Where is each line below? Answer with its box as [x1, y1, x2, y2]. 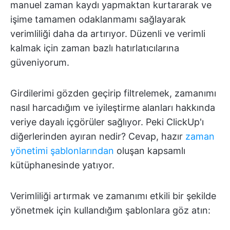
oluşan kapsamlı [114, 145, 185, 157]
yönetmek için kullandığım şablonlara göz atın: [10, 205, 210, 216]
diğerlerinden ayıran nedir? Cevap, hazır [10, 131, 185, 142]
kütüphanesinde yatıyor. [10, 160, 114, 171]
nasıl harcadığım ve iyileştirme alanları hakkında [10, 102, 215, 113]
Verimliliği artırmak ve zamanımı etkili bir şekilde [10, 190, 216, 202]
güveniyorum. [10, 57, 69, 68]
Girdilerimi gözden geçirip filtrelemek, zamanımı [10, 88, 216, 99]
